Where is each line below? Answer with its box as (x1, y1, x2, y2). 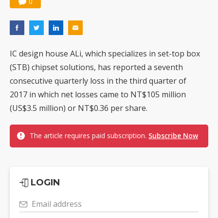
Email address (32, 199, 82, 210)
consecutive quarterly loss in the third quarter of (10, 75, 186, 87)
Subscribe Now (148, 131, 198, 141)
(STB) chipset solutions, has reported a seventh (10, 62, 183, 73)
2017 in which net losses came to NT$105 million (10, 89, 186, 100)
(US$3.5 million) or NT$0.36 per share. (10, 103, 147, 114)
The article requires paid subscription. (30, 131, 148, 141)
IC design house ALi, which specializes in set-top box (10, 48, 200, 59)
